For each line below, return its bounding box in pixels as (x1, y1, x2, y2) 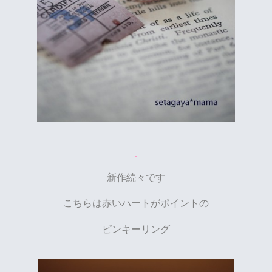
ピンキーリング (102, 223, 170, 234)
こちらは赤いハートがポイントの (63, 197, 209, 209)
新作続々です (107, 172, 165, 183)
